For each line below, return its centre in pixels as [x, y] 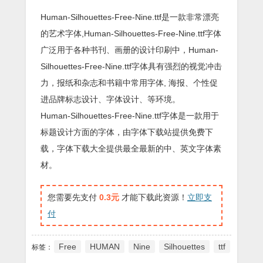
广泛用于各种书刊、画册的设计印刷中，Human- [129, 50]
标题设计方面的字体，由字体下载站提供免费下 [127, 132]
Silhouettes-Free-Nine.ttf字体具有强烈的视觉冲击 [131, 66]
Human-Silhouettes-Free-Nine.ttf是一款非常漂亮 [130, 17]
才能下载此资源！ [153, 197]
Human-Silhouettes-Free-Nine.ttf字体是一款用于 [130, 116]
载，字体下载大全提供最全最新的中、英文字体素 [131, 149]
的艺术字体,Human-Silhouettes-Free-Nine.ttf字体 [131, 33]
